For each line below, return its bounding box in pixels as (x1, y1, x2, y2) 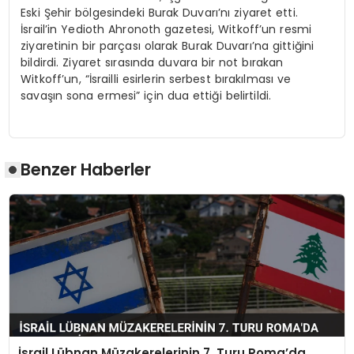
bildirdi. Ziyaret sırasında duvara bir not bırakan (21, 54, 284, 70)
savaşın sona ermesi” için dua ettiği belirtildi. (21, 87, 272, 104)
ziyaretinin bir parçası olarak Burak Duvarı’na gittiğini (21, 37, 314, 54)
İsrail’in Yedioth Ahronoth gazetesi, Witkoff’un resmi (21, 21, 312, 37)
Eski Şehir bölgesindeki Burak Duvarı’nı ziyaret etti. (21, 4, 298, 21)
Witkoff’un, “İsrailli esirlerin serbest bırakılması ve (21, 70, 292, 87)
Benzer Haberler (21, 158, 152, 182)
